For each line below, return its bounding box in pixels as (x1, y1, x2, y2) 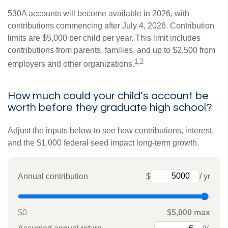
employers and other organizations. (8, 60, 134, 69)
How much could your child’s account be (8, 90, 209, 102)
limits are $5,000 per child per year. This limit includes (8, 33, 201, 42)
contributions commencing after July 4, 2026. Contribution (8, 21, 214, 30)
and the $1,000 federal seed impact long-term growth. (8, 138, 199, 148)
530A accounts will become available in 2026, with (8, 9, 189, 18)
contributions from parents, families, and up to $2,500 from (8, 45, 215, 54)
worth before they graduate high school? (8, 102, 212, 114)
